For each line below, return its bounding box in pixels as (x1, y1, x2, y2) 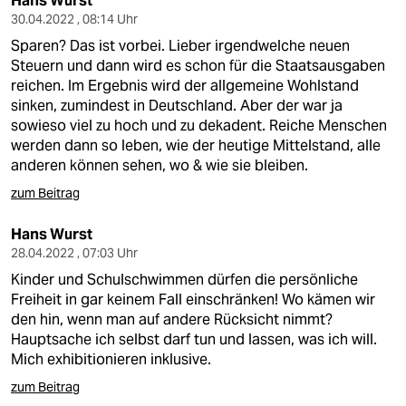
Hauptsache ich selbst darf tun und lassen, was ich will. (11, 330, 377, 349)
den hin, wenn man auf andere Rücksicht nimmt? (11, 310, 333, 329)
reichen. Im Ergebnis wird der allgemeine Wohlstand (11, 76, 359, 95)
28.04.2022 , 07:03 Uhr (11, 245, 138, 261)
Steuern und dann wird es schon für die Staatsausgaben (11, 56, 385, 75)
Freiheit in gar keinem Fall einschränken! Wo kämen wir (11, 290, 375, 309)
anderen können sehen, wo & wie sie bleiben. (11, 156, 308, 175)
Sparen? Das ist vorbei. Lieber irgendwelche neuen (11, 36, 350, 55)
